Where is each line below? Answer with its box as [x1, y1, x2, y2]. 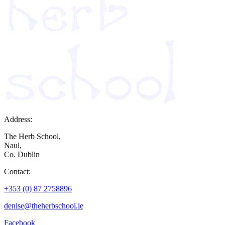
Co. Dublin [4, 150, 40, 159]
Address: [4, 115, 32, 124]
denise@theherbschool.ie [4, 201, 83, 210]
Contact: [4, 167, 31, 176]
